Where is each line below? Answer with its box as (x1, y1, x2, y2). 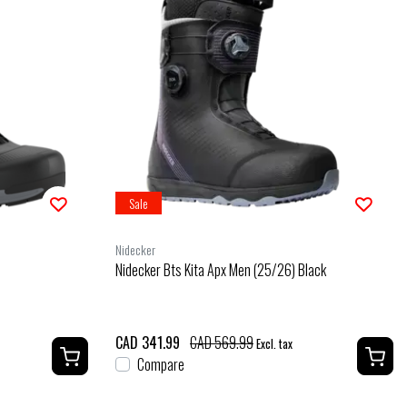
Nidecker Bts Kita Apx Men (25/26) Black (115, 258, 326, 281)
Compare (137, 352, 184, 375)
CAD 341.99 (115, 331, 180, 353)
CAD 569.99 (190, 331, 253, 353)
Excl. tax (253, 334, 293, 352)
